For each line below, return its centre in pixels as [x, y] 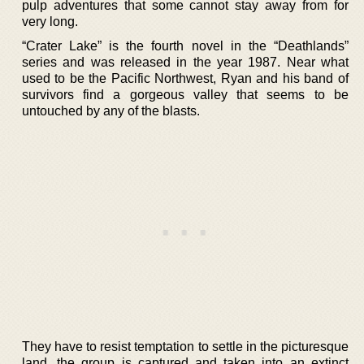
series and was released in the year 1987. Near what [185, 62]
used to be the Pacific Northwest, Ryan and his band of [185, 78]
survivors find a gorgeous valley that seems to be [185, 94]
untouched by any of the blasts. [111, 110]
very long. [50, 21]
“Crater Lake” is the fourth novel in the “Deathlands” [185, 45]
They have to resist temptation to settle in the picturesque [185, 346]
